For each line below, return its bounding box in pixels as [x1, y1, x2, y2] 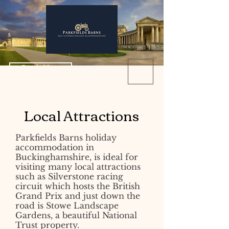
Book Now [21, 64, 60, 73]
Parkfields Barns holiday [15, 132, 117, 143]
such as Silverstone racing [15, 171, 123, 181]
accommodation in [15, 142, 94, 152]
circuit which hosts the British [15, 181, 140, 191]
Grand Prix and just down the [15, 191, 140, 201]
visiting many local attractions [15, 162, 141, 172]
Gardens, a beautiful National [15, 210, 137, 220]
